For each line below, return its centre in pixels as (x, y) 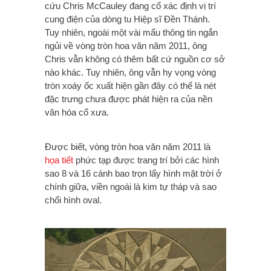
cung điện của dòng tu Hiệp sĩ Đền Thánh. (127, 19)
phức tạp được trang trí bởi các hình (146, 160)
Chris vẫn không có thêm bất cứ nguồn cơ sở (135, 59)
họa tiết (59, 160)
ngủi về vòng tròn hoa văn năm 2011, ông (126, 45)
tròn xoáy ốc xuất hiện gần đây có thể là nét (130, 85)
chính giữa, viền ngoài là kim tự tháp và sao (131, 186)
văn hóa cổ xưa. (77, 112)
